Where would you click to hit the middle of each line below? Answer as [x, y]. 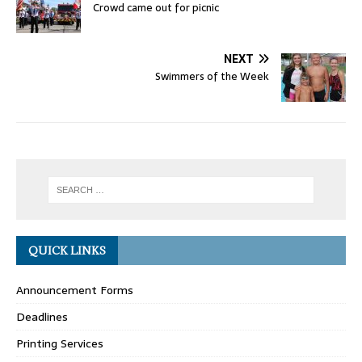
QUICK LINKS [67, 250]
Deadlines [42, 316]
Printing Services [60, 343]
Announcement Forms [75, 290]
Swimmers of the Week [212, 77]
